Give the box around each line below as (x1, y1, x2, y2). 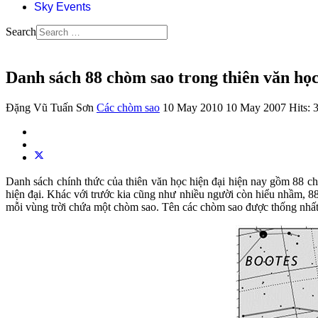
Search (6, 26, 36, 38)
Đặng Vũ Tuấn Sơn (6, 101, 94, 114)
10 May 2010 (163, 101, 226, 114)
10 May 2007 (226, 101, 289, 114)
